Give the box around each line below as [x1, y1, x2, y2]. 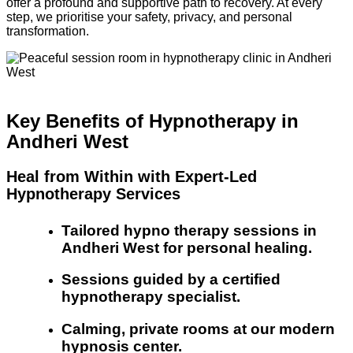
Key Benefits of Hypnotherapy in [6, 110, 299, 132]
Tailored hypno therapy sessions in [61, 221, 317, 239]
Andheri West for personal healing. [61, 239, 312, 256]
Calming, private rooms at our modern [61, 321, 335, 338]
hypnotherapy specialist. [61, 288, 240, 306]
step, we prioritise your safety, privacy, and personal [6, 9, 292, 24]
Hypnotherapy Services [6, 184, 180, 203]
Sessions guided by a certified [61, 271, 281, 288]
